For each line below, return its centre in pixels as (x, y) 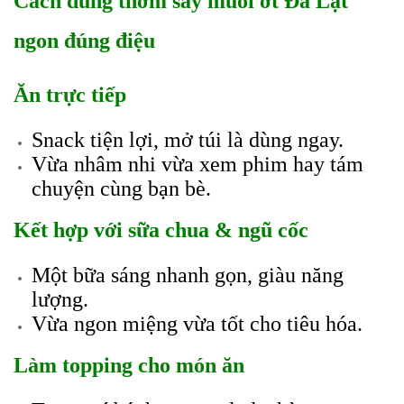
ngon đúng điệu (84, 41)
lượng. (60, 299)
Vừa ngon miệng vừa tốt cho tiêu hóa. (197, 324)
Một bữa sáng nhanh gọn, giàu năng (188, 275)
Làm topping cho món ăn (129, 365)
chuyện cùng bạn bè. (121, 188)
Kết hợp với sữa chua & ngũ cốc (161, 230)
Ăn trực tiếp (70, 95)
